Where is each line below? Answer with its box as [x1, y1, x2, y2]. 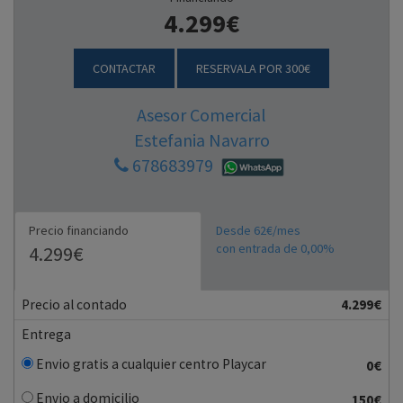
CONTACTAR [93, 60, 156, 76]
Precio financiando [29, 222, 129, 239]
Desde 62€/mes [216, 222, 300, 239]
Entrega [22, 326, 71, 344]
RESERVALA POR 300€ [196, 60, 310, 76]
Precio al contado [22, 296, 127, 314]
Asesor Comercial [137, 103, 266, 126]
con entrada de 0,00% [216, 240, 335, 257]
